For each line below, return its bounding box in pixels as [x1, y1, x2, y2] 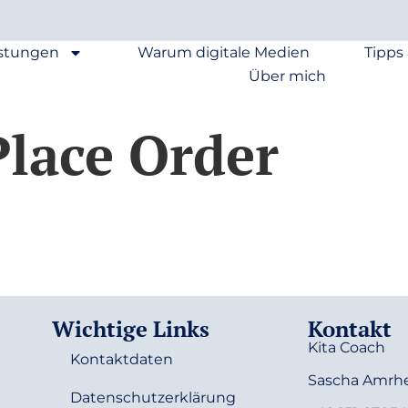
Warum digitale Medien [138, 44, 311, 61]
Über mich [249, 67, 327, 85]
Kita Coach [308, 339, 386, 357]
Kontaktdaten [69, 351, 173, 369]
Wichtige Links [51, 314, 209, 344]
